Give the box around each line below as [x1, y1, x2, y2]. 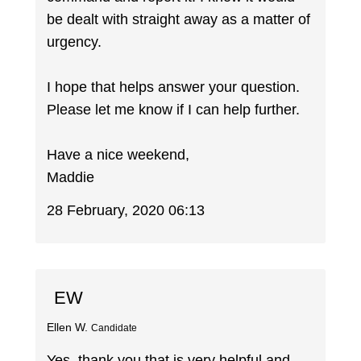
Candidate [91, 322, 138, 333]
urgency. [47, 34, 102, 51]
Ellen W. [47, 320, 89, 334]
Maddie [47, 169, 95, 186]
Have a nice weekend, [47, 147, 190, 164]
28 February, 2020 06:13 [47, 201, 205, 218]
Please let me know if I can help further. [47, 102, 301, 118]
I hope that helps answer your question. [47, 79, 301, 96]
